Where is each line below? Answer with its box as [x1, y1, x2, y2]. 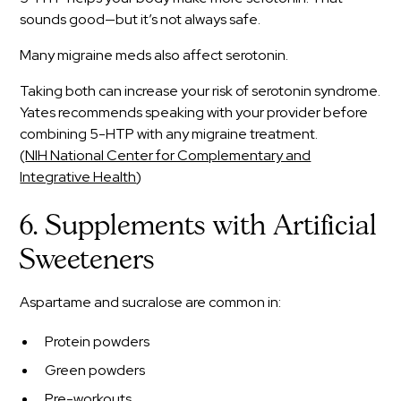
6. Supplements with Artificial [20, 212, 378, 240]
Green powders [45, 360, 146, 380]
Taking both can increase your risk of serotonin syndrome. [20, 81, 381, 100]
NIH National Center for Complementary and [25, 145, 311, 165]
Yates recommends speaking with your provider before [20, 102, 369, 122]
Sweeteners [20, 246, 155, 274]
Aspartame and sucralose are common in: [20, 292, 282, 311]
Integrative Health [20, 166, 137, 186]
